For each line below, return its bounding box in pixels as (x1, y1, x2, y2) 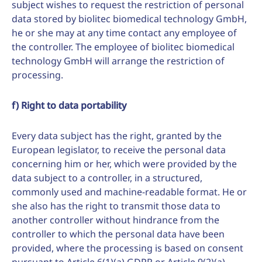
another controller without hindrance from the (12, 213, 219, 226)
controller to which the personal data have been (12, 227, 225, 240)
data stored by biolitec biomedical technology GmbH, (12, 12, 247, 25)
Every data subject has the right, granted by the (12, 129, 222, 142)
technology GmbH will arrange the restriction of (12, 54, 225, 67)
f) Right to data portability (12, 99, 126, 112)
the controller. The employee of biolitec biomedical (12, 40, 235, 53)
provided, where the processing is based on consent (12, 242, 243, 254)
